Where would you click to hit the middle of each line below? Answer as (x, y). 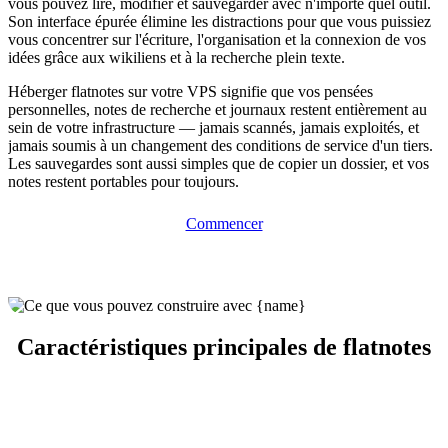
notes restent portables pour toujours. (123, 181)
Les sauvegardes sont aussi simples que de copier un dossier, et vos (218, 163)
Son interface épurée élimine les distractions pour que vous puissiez (219, 21)
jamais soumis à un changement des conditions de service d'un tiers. (220, 145)
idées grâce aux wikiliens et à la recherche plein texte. (176, 57)
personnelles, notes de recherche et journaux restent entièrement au (217, 109)
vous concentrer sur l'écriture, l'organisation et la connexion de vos (217, 39)
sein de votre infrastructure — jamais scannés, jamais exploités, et (213, 127)
